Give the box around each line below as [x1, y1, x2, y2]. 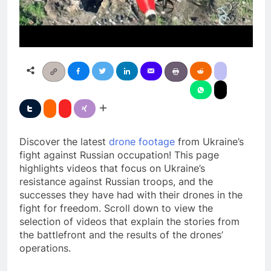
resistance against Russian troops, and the [19, 175, 213, 188]
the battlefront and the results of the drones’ [19, 229, 223, 241]
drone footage [109, 135, 175, 148]
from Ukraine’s [175, 135, 244, 148]
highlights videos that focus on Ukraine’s [19, 162, 205, 175]
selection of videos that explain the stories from [19, 215, 240, 228]
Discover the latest [19, 135, 109, 148]
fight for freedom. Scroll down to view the [19, 202, 213, 215]
